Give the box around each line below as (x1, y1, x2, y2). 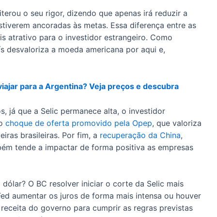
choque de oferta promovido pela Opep (5, 118, 152, 128)
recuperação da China (100, 130, 181, 140)
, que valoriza (152, 118, 201, 128)
